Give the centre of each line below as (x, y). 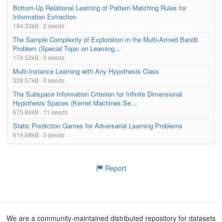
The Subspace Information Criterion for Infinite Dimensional (98, 94)
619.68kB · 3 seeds (39, 134)
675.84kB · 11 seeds (40, 111)
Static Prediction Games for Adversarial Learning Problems (98, 125)
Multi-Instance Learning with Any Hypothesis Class (86, 71)
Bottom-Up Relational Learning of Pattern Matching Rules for (100, 7)
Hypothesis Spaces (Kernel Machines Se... (75, 103)
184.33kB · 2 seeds (39, 25)
